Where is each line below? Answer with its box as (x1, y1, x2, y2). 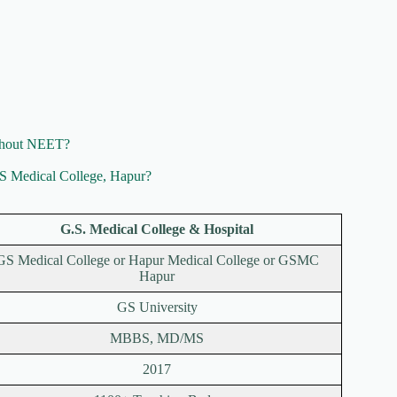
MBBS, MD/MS (110, 331, 204, 346)
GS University (116, 300, 198, 315)
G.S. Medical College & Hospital (60, 222, 253, 237)
